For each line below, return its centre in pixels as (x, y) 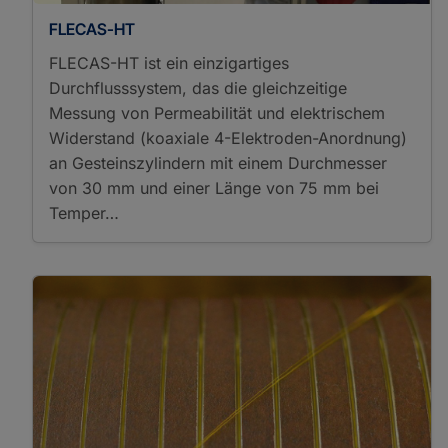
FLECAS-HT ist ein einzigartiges (169, 62)
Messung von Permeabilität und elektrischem (217, 112)
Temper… (84, 212)
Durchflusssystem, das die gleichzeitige (198, 87)
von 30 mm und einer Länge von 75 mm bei (214, 187)
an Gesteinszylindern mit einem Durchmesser (218, 162)
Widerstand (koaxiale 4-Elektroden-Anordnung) (228, 137)
